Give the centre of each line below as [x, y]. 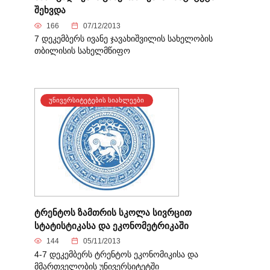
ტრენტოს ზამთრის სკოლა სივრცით [113, 212]
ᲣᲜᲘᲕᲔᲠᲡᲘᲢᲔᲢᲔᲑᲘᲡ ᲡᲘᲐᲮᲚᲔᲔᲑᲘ [97, 100]
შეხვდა [50, 10]
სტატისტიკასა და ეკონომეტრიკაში [111, 225]
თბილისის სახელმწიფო [82, 51]
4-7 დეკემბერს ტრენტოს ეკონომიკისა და [116, 254]
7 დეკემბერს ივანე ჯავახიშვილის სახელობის [123, 39]
